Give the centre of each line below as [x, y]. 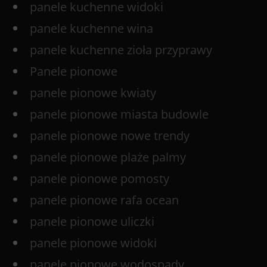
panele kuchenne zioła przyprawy [121, 50]
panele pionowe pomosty [100, 179]
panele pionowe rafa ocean [105, 200]
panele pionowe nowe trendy [110, 136]
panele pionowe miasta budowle [119, 114]
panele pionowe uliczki [92, 222]
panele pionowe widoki [94, 243]
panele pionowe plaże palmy [108, 157]
